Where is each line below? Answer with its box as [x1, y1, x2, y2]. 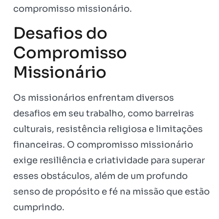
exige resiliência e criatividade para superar [13, 155, 205, 166]
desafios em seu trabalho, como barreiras [13, 108, 194, 119]
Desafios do [13, 23, 108, 44]
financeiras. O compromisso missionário [13, 139, 193, 151]
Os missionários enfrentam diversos [13, 92, 174, 104]
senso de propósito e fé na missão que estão [13, 186, 210, 197]
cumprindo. [13, 202, 65, 213]
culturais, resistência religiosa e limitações [13, 124, 203, 135]
